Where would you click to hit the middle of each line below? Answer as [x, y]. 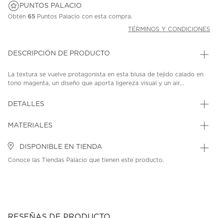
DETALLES [26, 104]
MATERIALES [30, 126]
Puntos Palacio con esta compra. [84, 17]
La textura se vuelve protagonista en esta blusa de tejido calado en [106, 75]
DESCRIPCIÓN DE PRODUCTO [59, 54]
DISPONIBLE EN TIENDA [60, 147]
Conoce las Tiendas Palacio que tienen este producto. [86, 160]
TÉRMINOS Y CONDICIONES [169, 29]
